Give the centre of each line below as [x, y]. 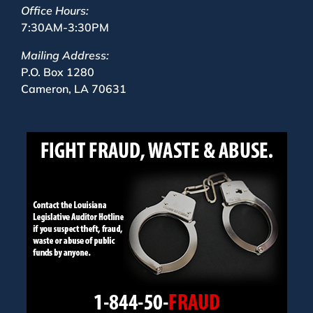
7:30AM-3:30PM [65, 27]
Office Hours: [55, 10]
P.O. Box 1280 [58, 72]
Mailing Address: [65, 55]
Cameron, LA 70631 [74, 89]
